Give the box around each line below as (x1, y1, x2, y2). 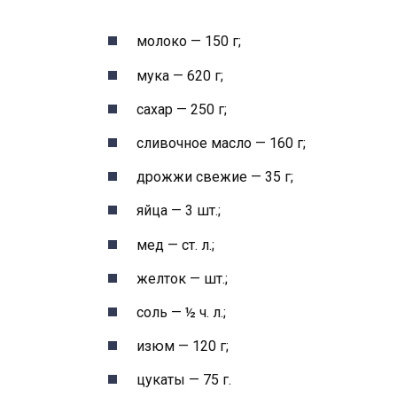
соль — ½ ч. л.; (136, 303, 226, 321)
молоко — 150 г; (136, 33, 241, 51)
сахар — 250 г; (136, 100, 227, 118)
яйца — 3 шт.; (136, 202, 221, 220)
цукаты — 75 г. (136, 371, 231, 389)
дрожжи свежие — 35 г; (136, 168, 293, 186)
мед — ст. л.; (136, 236, 214, 253)
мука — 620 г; (136, 66, 223, 84)
